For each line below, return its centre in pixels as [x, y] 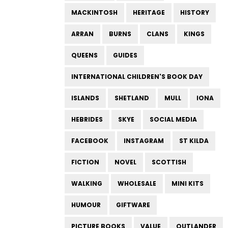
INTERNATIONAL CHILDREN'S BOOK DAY [137, 77]
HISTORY [195, 12]
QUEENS [84, 55]
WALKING [87, 183]
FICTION [85, 162]
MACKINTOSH [94, 12]
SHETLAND [132, 98]
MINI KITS [188, 183]
